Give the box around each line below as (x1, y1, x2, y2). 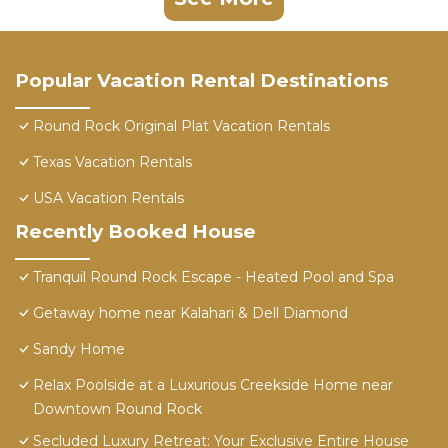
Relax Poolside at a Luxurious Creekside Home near (33, 376, 393, 395)
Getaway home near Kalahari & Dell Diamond (33, 304, 348, 323)
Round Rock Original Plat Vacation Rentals (33, 117, 330, 136)
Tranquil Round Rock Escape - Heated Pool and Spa (33, 268, 394, 287)
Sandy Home (33, 340, 125, 359)
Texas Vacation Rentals (33, 153, 192, 172)
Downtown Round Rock (33, 400, 202, 419)
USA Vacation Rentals (33, 189, 184, 208)
